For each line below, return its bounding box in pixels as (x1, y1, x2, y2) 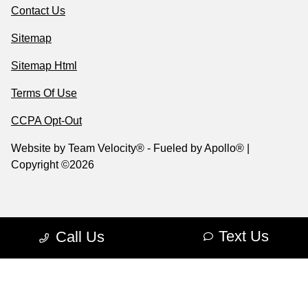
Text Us (219, 228, 269, 245)
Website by (11, 142, 68, 155)
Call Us (56, 228, 104, 245)
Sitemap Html (11, 60, 77, 72)
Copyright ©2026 (11, 159, 94, 171)
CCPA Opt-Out (11, 115, 82, 127)
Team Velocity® (68, 142, 144, 155)
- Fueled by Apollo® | (144, 142, 250, 155)
